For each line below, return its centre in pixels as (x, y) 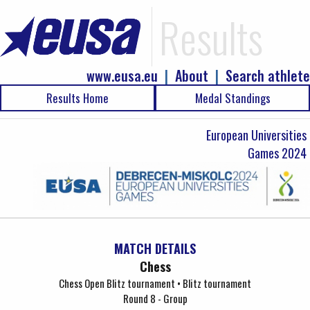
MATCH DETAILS (155, 248)
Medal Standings (232, 98)
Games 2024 (277, 153)
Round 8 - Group (155, 298)
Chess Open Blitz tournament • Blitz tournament (155, 283)
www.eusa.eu (122, 75)
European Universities (256, 135)
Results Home (77, 98)
